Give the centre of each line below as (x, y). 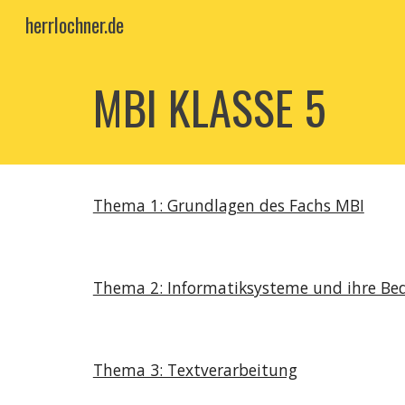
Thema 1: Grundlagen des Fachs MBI (228, 205)
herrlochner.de (75, 25)
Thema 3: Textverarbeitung (195, 370)
